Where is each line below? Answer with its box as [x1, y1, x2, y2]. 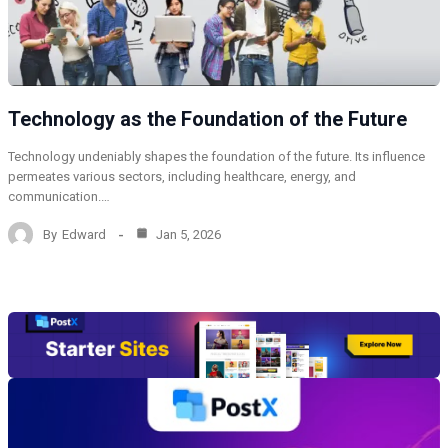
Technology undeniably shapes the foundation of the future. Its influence [8, 149, 425, 165]
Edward [62, 226, 106, 242]
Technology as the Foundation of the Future [8, 107, 407, 132]
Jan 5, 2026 [153, 226, 221, 242]
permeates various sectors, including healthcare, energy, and [8, 169, 356, 185]
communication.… [8, 189, 110, 205]
